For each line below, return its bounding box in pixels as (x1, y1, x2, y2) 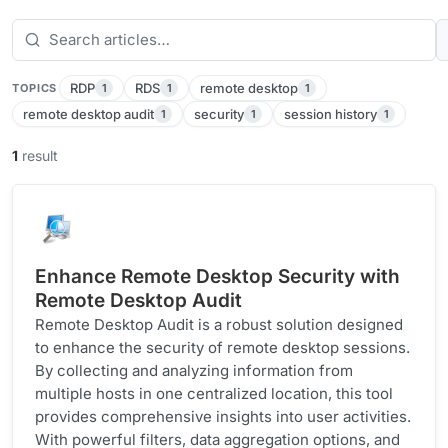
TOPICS (12, 81, 58, 96)
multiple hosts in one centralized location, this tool (35, 384, 393, 404)
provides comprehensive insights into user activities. (35, 407, 411, 427)
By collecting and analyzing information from (35, 361, 353, 381)
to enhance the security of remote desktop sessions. (35, 338, 410, 358)
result (18, 147, 58, 165)
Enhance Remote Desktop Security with (35, 265, 400, 289)
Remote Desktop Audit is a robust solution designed (35, 315, 403, 335)
